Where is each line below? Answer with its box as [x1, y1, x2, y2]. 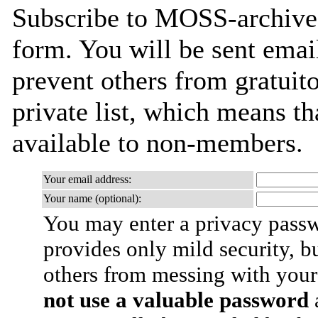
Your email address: [43, 173, 131, 185]
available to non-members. [12, 128, 303, 158]
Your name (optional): [43, 192, 141, 204]
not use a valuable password [43, 287, 309, 312]
